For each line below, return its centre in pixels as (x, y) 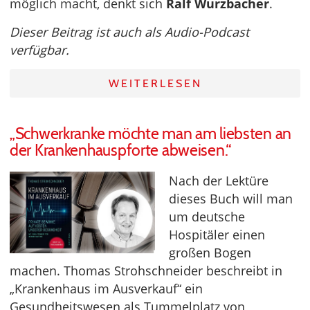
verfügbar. (39, 49)
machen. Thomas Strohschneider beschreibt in (146, 270)
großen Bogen (210, 252)
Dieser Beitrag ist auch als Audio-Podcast (129, 31)
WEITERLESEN (155, 83)
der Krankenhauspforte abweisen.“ (121, 150)
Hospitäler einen (217, 234)
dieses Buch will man (231, 198)
